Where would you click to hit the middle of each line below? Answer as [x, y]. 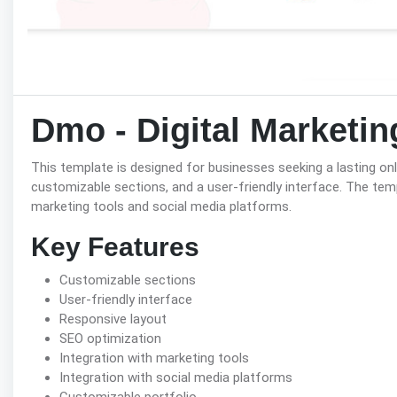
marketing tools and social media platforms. [161, 207]
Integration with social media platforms [176, 378]
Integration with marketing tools [154, 358]
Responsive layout [113, 319]
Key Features [115, 247]
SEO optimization [110, 339]
